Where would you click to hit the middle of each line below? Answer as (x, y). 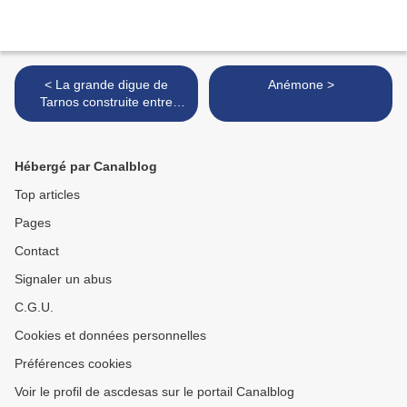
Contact (37, 251)
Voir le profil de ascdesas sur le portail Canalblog (154, 392)
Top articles (47, 195)
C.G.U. (34, 308)
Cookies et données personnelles (110, 336)
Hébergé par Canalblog (86, 167)
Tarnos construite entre (106, 102)
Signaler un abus (63, 279)
